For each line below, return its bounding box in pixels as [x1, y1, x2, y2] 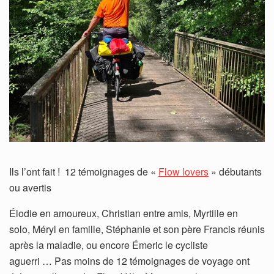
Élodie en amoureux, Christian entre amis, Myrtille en [9, 206, 238, 220]
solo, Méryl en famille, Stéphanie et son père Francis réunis [9, 221, 265, 236]
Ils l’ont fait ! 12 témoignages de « [9, 164, 158, 179]
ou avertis [9, 180, 51, 194]
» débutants [209, 164, 262, 179]
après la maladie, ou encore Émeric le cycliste [9, 237, 208, 252]
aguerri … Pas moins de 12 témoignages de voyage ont [9, 253, 250, 268]
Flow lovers [158, 164, 209, 179]
